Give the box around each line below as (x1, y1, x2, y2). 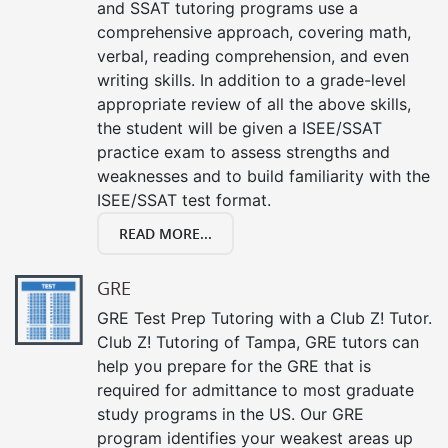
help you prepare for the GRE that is (97, 355, 371, 376)
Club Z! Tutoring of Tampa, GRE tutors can (97, 331, 419, 352)
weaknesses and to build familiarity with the (97, 165, 430, 186)
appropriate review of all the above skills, (97, 93, 411, 114)
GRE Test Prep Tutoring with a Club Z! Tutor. (97, 307, 432, 328)
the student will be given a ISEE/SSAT (97, 117, 382, 138)
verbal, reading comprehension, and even (97, 45, 409, 66)
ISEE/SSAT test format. (97, 189, 271, 210)
